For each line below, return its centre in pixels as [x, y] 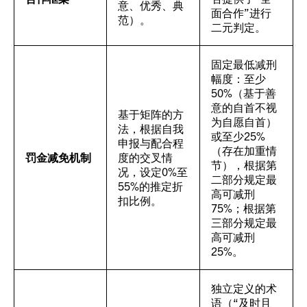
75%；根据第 [244, 208]
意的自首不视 [244, 107]
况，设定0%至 [153, 171]
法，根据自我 [151, 128]
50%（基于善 [244, 93]
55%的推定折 [150, 186]
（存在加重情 [244, 150]
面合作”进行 [241, 12]
